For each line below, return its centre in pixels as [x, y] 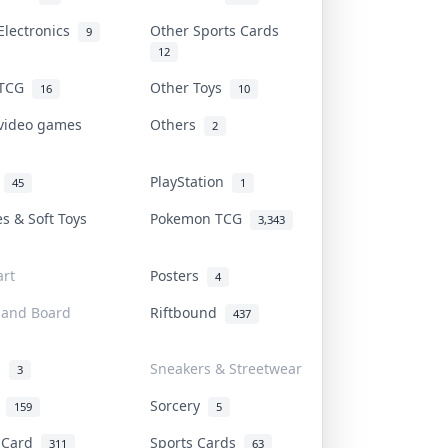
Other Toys [190, 87]
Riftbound [187, 312]
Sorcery [179, 405]
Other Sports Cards [218, 30]
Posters [178, 275]
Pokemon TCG [200, 218]
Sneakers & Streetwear [226, 368]
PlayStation [191, 181]
